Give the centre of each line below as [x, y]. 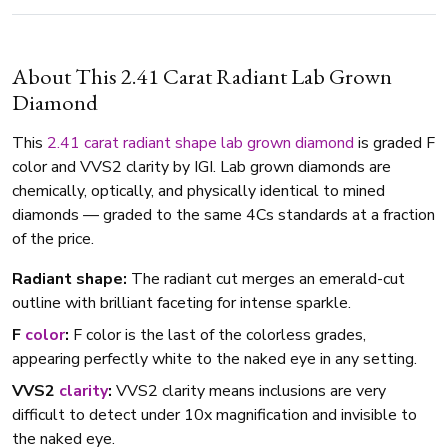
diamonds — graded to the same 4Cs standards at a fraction [223, 215]
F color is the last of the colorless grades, [217, 335]
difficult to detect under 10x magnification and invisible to [214, 415]
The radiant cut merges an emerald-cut [266, 279]
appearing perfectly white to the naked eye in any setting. [214, 359]
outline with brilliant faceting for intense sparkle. [181, 303]
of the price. [53, 239]
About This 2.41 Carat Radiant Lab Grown [202, 76]
